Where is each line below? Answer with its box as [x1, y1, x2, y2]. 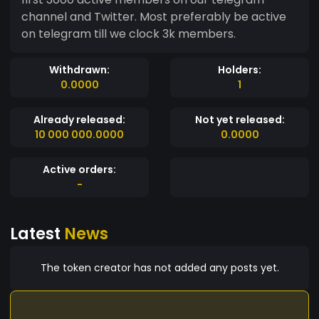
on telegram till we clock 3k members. [21, 25, 236, 42]
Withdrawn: [49, 62, 110, 77]
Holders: [218, 62, 261, 77]
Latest [10, 221, 64, 245]
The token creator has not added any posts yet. [40, 260, 279, 275]
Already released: [33, 112, 125, 127]
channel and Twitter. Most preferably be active [21, 8, 286, 25]
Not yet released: [194, 112, 285, 127]
